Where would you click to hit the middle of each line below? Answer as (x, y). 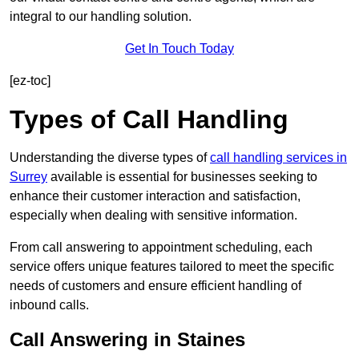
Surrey (28, 177)
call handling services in (278, 158)
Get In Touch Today (179, 49)
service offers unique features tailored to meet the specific (172, 267)
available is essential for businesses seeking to (182, 177)
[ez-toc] (30, 81)
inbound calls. (49, 305)
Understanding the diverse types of (110, 158)
